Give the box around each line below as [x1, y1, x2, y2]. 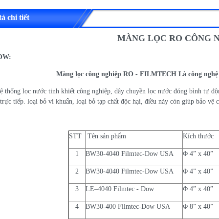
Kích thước [182, 132, 216, 140]
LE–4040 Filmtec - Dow [85, 185, 156, 193]
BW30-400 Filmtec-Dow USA [85, 202, 172, 210]
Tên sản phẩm [85, 132, 126, 140]
